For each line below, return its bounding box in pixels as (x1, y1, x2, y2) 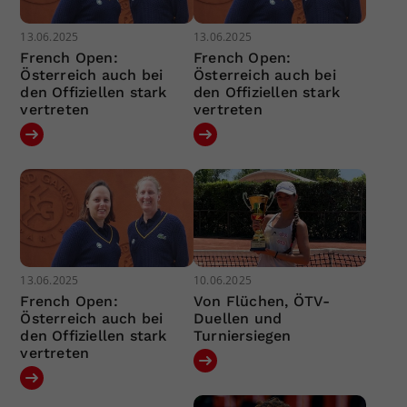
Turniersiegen (193, 326, 292, 344)
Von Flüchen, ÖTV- (193, 292, 331, 310)
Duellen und (193, 309, 283, 327)
